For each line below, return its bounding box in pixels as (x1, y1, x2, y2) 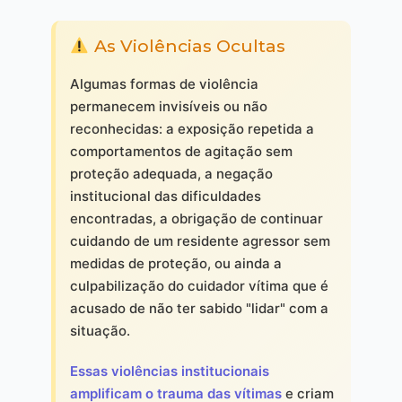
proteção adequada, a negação (69, 165, 273, 183)
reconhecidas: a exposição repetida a (69, 120, 314, 138)
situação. (69, 322, 130, 340)
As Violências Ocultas (89, 35, 285, 57)
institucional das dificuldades (69, 188, 261, 205)
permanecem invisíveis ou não (69, 98, 267, 116)
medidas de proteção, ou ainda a (69, 255, 282, 273)
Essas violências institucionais (69, 363, 269, 380)
